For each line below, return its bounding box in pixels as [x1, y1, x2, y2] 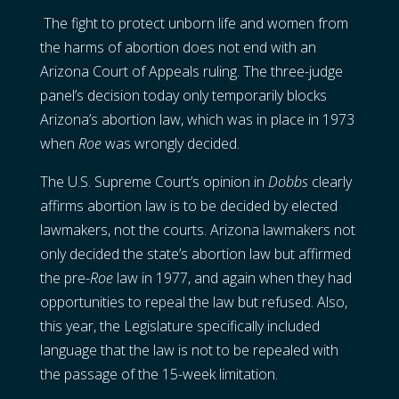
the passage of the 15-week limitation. [39, 363, 278, 384]
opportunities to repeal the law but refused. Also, [39, 291, 347, 312]
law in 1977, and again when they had [112, 267, 352, 288]
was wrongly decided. [101, 133, 240, 153]
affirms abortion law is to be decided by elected [39, 195, 338, 216]
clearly [307, 171, 352, 191]
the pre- [39, 267, 90, 288]
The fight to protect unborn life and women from [43, 12, 348, 33]
